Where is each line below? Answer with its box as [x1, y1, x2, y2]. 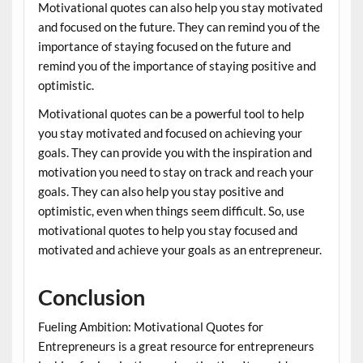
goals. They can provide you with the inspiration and [37, 145, 312, 160]
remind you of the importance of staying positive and [37, 58, 316, 73]
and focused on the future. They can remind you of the [37, 19, 320, 34]
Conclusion [37, 284, 145, 311]
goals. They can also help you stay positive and [37, 184, 284, 199]
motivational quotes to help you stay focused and [37, 223, 297, 238]
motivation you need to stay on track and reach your [37, 164, 314, 180]
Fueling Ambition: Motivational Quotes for [37, 319, 263, 335]
